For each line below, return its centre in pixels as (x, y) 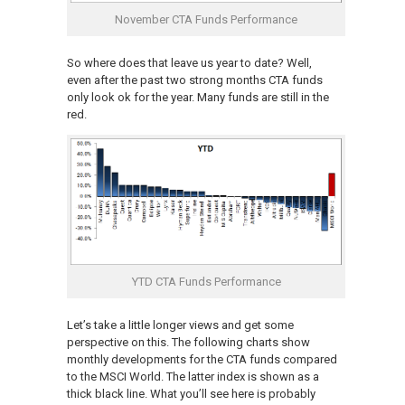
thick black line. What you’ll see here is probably (191, 393)
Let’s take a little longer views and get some (180, 325)
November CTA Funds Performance (206, 19)
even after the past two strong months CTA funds (195, 80)
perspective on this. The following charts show (188, 342)
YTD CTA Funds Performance (206, 281)
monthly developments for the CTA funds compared (202, 359)
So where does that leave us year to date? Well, (189, 62)
